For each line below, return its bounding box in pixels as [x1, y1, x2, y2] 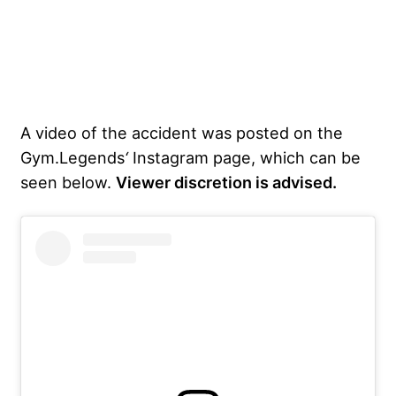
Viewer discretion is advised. [116, 172, 337, 193]
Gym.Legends [20, 148, 125, 168]
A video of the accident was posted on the [20, 123, 343, 143]
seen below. [20, 172, 116, 193]
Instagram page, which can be [128, 148, 361, 168]
